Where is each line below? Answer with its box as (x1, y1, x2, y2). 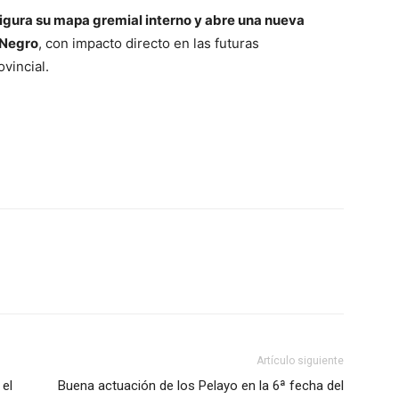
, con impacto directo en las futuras (38, 35, 259, 53)
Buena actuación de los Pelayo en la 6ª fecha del (58, 378, 344, 395)
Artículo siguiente (256, 354, 344, 368)
